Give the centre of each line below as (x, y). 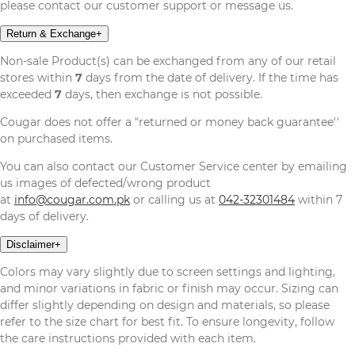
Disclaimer (31, 244)
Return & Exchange (51, 33)
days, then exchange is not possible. (162, 94)
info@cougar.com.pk (72, 199)
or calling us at (174, 199)
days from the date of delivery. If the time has (210, 77)
